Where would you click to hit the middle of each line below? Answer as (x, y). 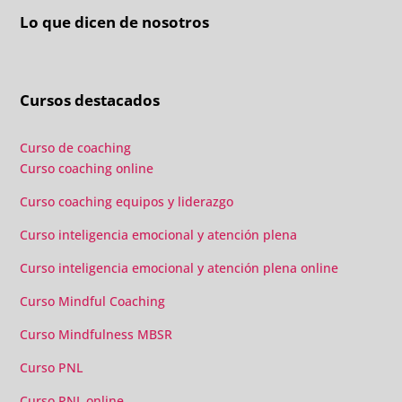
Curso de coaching (78, 147)
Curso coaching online (87, 168)
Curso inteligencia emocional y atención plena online (179, 267)
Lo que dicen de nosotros (115, 22)
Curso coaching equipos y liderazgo (127, 201)
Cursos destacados (90, 100)
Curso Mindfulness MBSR (96, 334)
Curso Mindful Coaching (93, 301)
